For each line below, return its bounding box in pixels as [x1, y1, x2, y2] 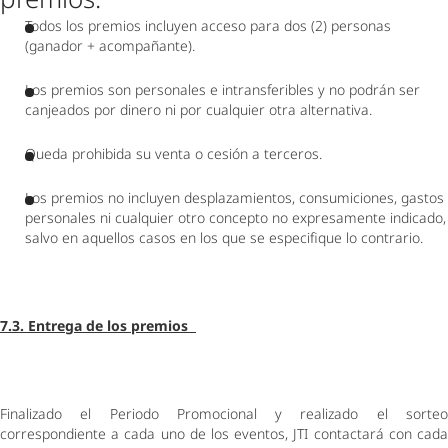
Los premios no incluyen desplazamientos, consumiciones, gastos [25, 188, 444, 207]
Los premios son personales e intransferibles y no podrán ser [25, 80, 420, 99]
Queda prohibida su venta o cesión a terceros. [25, 144, 330, 163]
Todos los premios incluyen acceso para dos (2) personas [25, 16, 391, 35]
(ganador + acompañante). [25, 36, 203, 55]
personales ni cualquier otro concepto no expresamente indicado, [25, 208, 446, 227]
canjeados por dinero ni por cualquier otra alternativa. [25, 100, 380, 119]
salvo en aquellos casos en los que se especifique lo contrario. [25, 228, 427, 247]
